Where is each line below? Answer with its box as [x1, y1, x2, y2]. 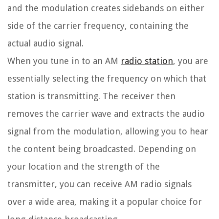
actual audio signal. [7, 38, 84, 49]
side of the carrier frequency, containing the [7, 21, 189, 31]
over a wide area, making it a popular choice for [7, 197, 202, 207]
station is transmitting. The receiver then [7, 91, 175, 102]
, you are [173, 56, 208, 66]
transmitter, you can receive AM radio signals [7, 179, 192, 190]
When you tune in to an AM [7, 56, 121, 66]
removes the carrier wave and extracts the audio [7, 109, 205, 119]
